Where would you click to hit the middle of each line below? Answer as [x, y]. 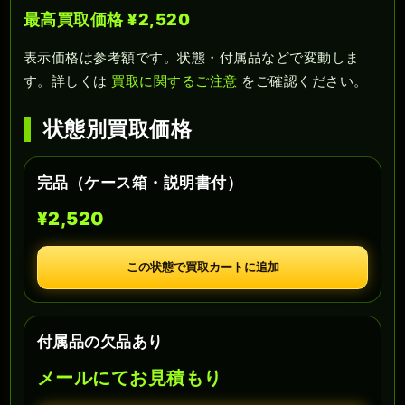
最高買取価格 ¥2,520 [107, 20]
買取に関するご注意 [174, 81]
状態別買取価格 [118, 130]
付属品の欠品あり [100, 342]
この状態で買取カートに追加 [202, 268]
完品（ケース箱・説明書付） [140, 183]
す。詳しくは [68, 81]
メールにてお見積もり [130, 378]
